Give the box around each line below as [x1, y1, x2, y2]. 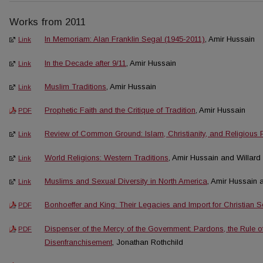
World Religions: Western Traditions [45, 153, 168, 162]
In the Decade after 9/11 [45, 58, 126, 68]
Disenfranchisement [45, 237, 112, 247]
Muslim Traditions [45, 82, 106, 91]
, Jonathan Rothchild [112, 237, 183, 247]
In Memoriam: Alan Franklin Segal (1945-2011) [45, 35, 205, 44]
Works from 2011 [9, 16, 86, 28]
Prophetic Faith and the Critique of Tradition [45, 106, 195, 115]
